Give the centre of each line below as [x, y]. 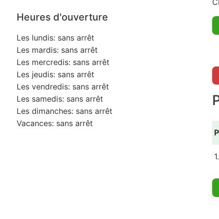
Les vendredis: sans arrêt [63, 87]
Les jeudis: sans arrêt [55, 75]
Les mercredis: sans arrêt [63, 62]
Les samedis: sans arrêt [60, 99]
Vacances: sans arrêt [55, 123]
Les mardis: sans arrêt [57, 50]
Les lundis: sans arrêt [55, 38]
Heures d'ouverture [62, 17]
